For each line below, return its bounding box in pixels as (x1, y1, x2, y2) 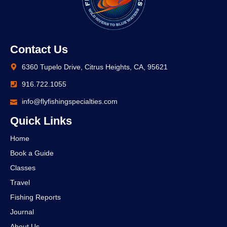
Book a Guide (10, 148, 54, 157)
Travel (10, 178, 30, 186)
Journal (10, 207, 34, 216)
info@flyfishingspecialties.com (21, 97, 118, 105)
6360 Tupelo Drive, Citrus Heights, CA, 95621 (21, 62, 168, 71)
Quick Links (10, 114, 72, 127)
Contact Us (10, 43, 68, 56)
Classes (10, 163, 35, 172)
